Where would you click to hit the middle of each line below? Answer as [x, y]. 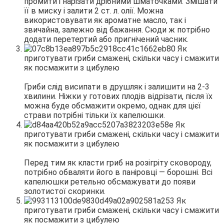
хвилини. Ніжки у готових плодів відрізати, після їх [118, 96]
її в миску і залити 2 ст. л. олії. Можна [94, 10]
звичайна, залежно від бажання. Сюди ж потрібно [117, 29]
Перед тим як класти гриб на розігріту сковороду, [118, 162]
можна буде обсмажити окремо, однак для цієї [112, 105]
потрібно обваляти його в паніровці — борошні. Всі [118, 172]
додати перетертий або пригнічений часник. [106, 39]
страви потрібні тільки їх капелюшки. [94, 115]
